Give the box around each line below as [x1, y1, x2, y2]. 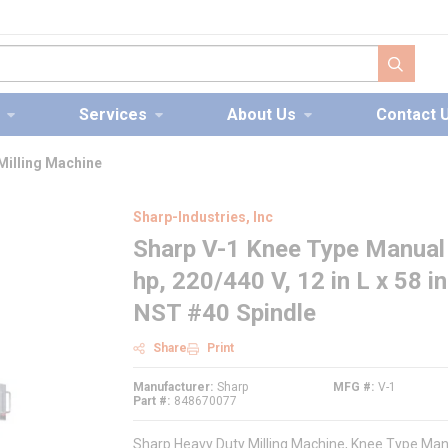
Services [79, 105, 147, 124]
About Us [227, 105, 296, 124]
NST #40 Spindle [133, 299, 316, 327]
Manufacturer [133, 380, 210, 395]
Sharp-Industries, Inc [133, 209, 273, 225]
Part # [133, 394, 167, 409]
